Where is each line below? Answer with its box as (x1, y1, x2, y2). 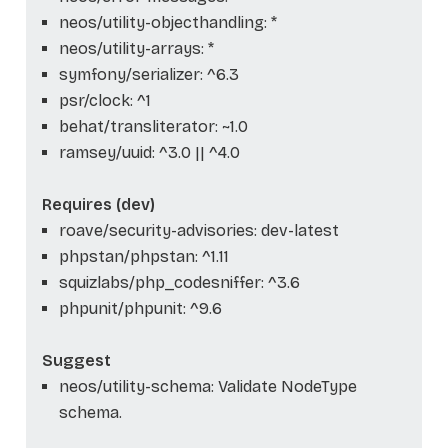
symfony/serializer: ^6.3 (58, 64, 239, 84)
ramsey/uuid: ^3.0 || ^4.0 (58, 142, 240, 162)
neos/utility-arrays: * (58, 38, 214, 58)
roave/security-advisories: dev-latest (58, 220, 339, 240)
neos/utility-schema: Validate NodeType (58, 376, 357, 396)
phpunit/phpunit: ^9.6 (58, 298, 222, 318)
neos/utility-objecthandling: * (58, 12, 277, 32)
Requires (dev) (42, 194, 155, 214)
